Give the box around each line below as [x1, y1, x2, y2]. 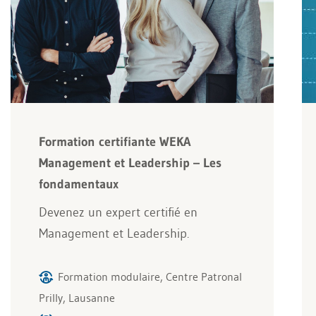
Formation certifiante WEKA [39, 134, 190, 150]
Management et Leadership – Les [39, 155, 221, 171]
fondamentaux [39, 176, 119, 193]
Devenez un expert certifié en [39, 205, 197, 221]
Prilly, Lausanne [39, 291, 115, 305]
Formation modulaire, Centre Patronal [58, 269, 242, 284]
